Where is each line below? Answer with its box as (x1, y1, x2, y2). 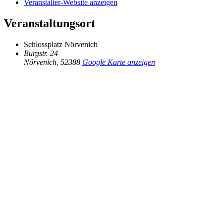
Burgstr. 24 (24, 49, 58, 58)
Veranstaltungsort (4, 17, 95, 30)
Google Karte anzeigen (82, 58, 155, 67)
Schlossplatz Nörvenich (24, 40, 98, 49)
